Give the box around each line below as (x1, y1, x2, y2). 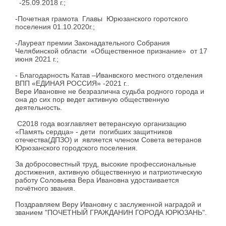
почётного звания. (15, 184, 75, 193)
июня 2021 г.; (15, 55, 59, 64)
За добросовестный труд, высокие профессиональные (15, 160, 196, 168)
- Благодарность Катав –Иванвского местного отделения (15, 71, 203, 80)
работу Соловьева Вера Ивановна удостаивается (15, 176, 179, 185)
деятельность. (15, 103, 62, 112)
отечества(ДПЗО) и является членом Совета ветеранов (15, 136, 201, 144)
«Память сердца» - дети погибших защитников (15, 128, 172, 136)
